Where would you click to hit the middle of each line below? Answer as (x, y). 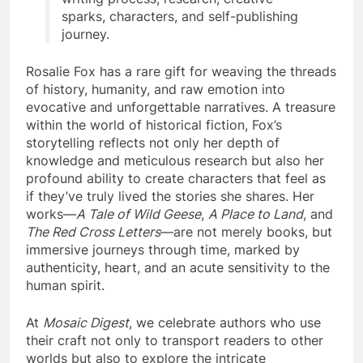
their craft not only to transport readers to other (175, 341)
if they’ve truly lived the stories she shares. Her (170, 196)
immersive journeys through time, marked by (163, 250)
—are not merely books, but (246, 232)
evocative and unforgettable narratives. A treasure (181, 107)
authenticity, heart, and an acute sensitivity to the (178, 268)
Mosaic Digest (86, 323)
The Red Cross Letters (93, 232)
